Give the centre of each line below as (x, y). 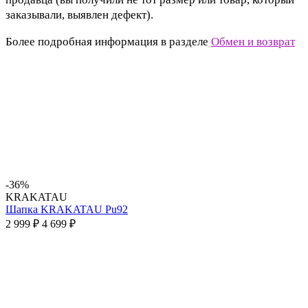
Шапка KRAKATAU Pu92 (67, 210)
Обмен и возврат (253, 42)
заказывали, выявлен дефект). (79, 15)
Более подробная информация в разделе (108, 42)
